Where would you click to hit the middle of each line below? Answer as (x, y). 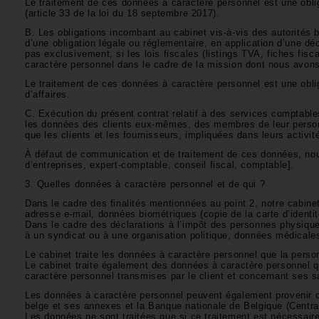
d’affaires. (49, 94)
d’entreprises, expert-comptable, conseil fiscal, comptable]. (161, 165)
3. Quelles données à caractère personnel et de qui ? (147, 184)
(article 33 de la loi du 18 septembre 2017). (124, 13)
